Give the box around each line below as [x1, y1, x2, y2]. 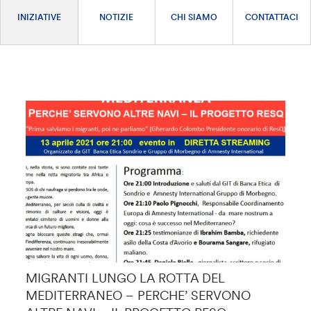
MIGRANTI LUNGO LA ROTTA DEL [26, 270, 225, 287]
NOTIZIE [99, 11, 134, 22]
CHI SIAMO [170, 11, 217, 22]
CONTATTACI [244, 11, 299, 22]
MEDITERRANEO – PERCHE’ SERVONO [26, 287, 251, 304]
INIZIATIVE [17, 11, 61, 22]
